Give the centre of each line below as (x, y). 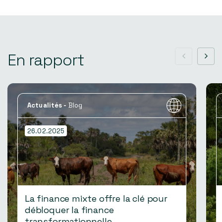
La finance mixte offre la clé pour (96, 199)
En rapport (46, 60)
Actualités (45, 105)
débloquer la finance (69, 210)
